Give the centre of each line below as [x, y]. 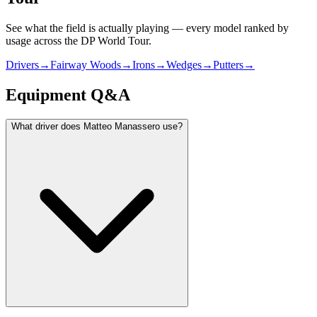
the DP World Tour [106, 41]
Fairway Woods [86, 65]
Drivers [22, 65]
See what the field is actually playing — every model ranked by [147, 28]
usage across [35, 41]
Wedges [184, 65]
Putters [228, 65]
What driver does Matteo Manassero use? [97, 126]
